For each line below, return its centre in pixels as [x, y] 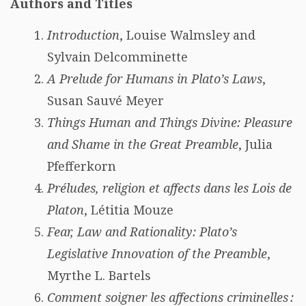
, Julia [255, 144]
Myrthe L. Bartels [99, 275]
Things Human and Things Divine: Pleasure [170, 122]
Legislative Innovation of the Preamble [157, 253]
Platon [66, 210]
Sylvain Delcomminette [117, 57]
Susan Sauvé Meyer [106, 100]
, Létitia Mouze [129, 210]
